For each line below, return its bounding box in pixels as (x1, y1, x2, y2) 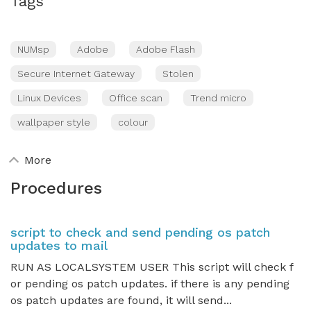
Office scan (109, 92, 162, 103)
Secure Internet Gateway (17, 68, 135, 79)
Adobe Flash (136, 44, 195, 55)
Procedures (10, 178, 102, 198)
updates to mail (10, 238, 108, 253)
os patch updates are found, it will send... (10, 294, 232, 307)
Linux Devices (17, 92, 81, 103)
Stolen (162, 68, 194, 79)
